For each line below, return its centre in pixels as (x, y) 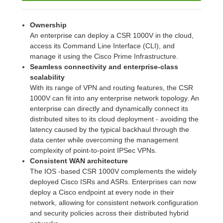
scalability (47, 77)
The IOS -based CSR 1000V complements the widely (113, 171)
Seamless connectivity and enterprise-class (104, 66)
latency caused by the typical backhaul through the (109, 129)
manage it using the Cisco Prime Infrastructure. (104, 56)
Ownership (48, 25)
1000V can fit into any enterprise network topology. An (114, 98)
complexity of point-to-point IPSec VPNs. (93, 150)
